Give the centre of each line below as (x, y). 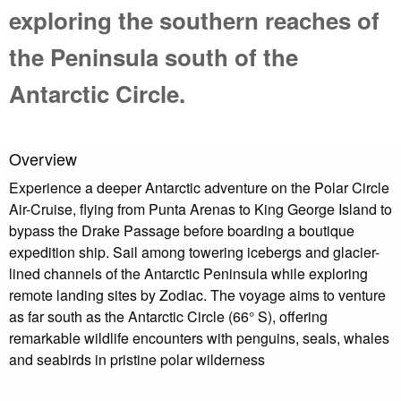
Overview (43, 159)
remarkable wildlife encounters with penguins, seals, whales (199, 338)
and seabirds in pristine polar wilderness (137, 360)
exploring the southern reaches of (194, 21)
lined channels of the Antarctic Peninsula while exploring (188, 274)
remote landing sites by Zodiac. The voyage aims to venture (197, 295)
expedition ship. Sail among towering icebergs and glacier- (194, 252)
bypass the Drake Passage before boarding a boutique (182, 231)
